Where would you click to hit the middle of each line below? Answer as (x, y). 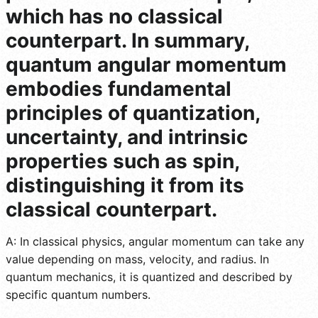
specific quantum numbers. (78, 295)
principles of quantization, (133, 113)
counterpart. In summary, (127, 41)
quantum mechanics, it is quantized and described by (149, 277)
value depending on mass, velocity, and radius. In (137, 259)
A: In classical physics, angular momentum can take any (155, 242)
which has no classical (114, 17)
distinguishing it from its (125, 186)
